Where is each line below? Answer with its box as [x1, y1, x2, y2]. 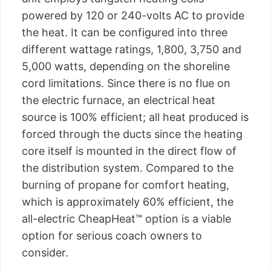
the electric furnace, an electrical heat [22, 94, 215, 106]
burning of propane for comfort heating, [22, 178, 229, 191]
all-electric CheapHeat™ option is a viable [22, 212, 231, 225]
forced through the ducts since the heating [22, 128, 243, 140]
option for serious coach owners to [22, 229, 202, 242]
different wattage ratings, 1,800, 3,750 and [22, 43, 241, 56]
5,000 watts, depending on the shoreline [22, 60, 230, 73]
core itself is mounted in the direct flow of [22, 145, 237, 157]
